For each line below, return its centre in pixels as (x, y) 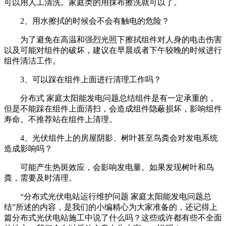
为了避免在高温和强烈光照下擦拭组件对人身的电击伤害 (121, 40)
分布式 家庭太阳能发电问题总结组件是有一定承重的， (118, 98)
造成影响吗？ (28, 149)
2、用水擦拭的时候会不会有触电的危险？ (95, 21)
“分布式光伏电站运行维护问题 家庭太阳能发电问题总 (116, 196)
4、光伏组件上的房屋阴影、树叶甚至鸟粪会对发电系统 (119, 138)
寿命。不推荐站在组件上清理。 (61, 119)
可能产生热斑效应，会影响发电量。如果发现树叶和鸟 (117, 167)
